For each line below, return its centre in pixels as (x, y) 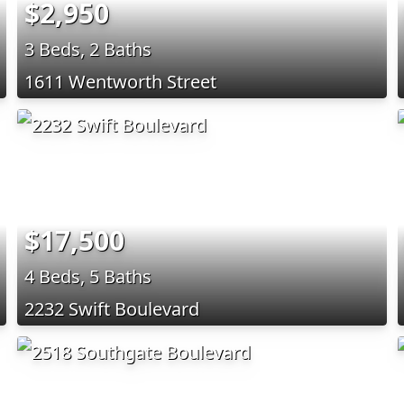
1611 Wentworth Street (120, 81)
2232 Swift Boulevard (111, 308)
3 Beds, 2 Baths (87, 49)
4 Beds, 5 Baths (87, 276)
